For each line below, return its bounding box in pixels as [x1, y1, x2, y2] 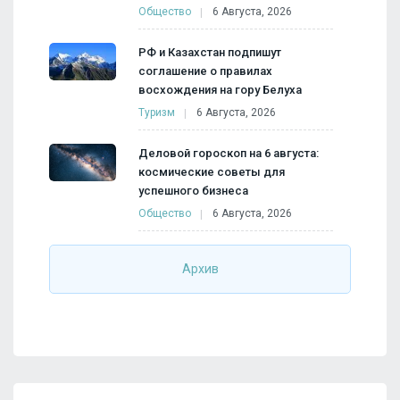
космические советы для [138, 165, 285, 179]
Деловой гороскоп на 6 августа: [138, 146, 319, 161]
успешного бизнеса [138, 184, 248, 198]
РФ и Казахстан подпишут [138, 46, 281, 60]
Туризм [138, 106, 175, 120]
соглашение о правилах [138, 64, 272, 79]
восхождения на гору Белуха [138, 83, 302, 97]
